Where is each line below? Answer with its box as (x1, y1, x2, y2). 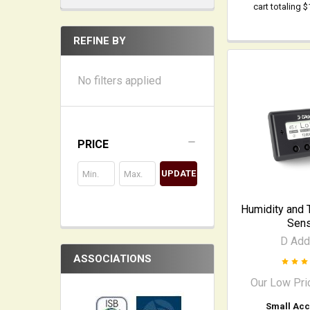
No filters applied (77, 74, 161, 87)
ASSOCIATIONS (73, 253, 152, 265)
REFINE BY (73, 35, 126, 47)
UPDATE (161, 168, 197, 179)
